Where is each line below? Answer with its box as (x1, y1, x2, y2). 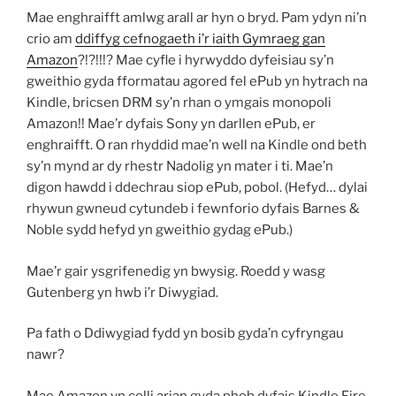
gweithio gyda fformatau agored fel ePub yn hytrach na (27, 73, 368, 89)
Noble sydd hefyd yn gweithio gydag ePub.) (27, 222, 293, 238)
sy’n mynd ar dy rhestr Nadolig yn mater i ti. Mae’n (27, 158, 333, 174)
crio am (27, 31, 75, 47)
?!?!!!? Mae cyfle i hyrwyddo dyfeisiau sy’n (78, 52, 334, 68)
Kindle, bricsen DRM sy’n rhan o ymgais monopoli (27, 95, 331, 110)
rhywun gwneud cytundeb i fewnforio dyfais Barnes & (27, 201, 360, 217)
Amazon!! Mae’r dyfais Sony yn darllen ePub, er (27, 116, 316, 132)
